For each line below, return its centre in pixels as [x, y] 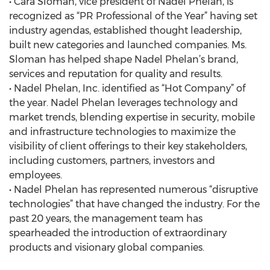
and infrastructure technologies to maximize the [122, 132]
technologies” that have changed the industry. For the [134, 204]
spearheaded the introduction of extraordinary [118, 233]
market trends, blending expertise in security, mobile [132, 117]
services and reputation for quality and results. [116, 74]
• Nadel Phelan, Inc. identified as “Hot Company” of [127, 88]
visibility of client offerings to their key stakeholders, [128, 146]
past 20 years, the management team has [106, 218]
